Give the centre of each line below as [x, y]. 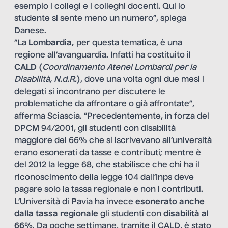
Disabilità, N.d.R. [46, 80]
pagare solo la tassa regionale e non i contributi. [109, 190]
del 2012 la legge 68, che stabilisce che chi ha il [107, 166]
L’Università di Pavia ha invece [74, 202]
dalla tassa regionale [56, 215]
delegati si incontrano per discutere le [90, 92]
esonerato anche [169, 202]
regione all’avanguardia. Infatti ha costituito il [103, 56]
